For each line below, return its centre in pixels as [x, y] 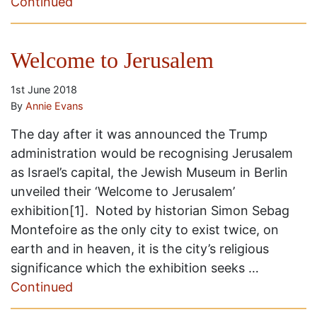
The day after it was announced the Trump [139, 134]
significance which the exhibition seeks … [135, 267]
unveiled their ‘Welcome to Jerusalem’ [123, 191]
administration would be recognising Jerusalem [152, 153]
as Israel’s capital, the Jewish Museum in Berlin [149, 172]
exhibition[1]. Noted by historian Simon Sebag [150, 210]
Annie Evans [54, 105]
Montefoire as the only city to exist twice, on [145, 229]
